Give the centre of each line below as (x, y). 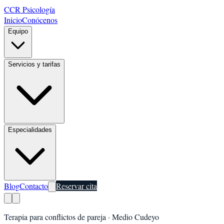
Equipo (18, 31)
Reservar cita (76, 186)
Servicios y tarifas (34, 64)
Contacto (34, 186)
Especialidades (30, 130)
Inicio (13, 20)
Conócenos (40, 20)
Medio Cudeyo (135, 217)
